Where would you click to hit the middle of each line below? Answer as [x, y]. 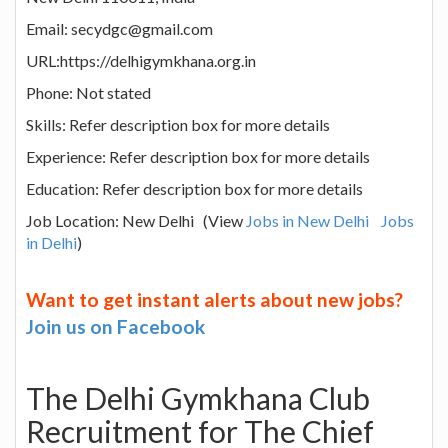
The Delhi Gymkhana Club [198, 397]
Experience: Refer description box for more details [198, 156]
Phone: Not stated [88, 92]
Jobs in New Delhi [307, 220]
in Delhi [51, 242]
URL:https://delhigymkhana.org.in [141, 60]
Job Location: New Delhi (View [136, 220]
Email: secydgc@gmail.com [119, 28]
